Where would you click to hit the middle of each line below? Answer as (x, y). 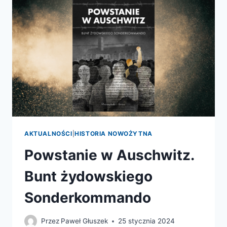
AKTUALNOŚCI (48, 133)
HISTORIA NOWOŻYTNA (113, 133)
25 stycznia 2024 (147, 221)
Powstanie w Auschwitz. (109, 155)
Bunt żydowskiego (88, 176)
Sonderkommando (88, 197)
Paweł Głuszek (85, 221)
